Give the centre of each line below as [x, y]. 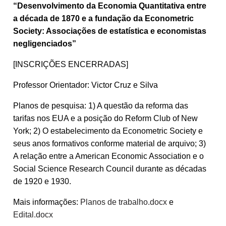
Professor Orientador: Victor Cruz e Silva [86, 85]
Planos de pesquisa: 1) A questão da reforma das [101, 105]
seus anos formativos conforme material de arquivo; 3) [109, 143]
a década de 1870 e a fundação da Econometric [103, 18]
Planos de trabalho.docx [124, 202]
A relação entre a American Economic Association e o [108, 156]
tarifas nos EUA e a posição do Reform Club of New [105, 118]
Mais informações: [47, 202]
